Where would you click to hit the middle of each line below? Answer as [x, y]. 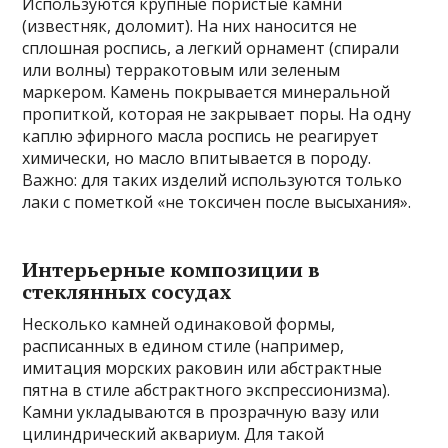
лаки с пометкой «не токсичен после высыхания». [217, 202]
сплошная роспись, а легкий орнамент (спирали [211, 48]
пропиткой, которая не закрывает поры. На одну [217, 114]
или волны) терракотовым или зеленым [181, 70]
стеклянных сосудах [127, 292]
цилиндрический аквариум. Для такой [173, 434]
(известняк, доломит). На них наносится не [190, 26]
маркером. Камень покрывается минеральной [206, 92]
